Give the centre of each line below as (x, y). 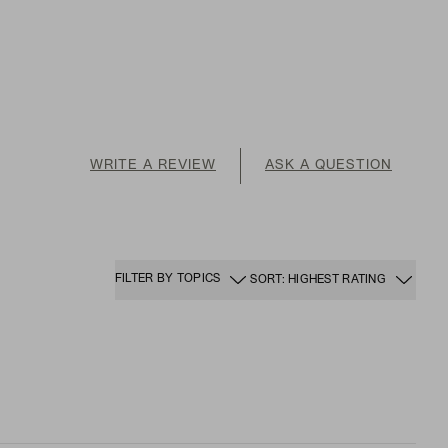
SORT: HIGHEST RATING (318, 279)
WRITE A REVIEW (153, 165)
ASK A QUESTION (328, 165)
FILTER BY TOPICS (167, 279)
